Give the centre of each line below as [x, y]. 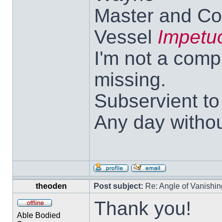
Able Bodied [39, 215]
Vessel [126, 37]
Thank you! [143, 208]
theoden [51, 186]
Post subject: [118, 186]
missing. [130, 79]
